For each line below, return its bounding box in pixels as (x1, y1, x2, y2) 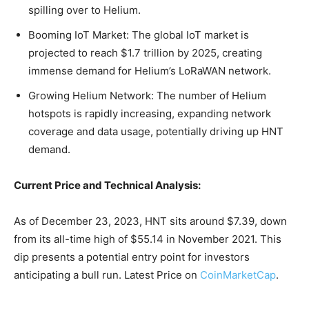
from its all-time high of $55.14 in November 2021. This (14, 232, 281, 246)
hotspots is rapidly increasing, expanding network (28, 106, 271, 120)
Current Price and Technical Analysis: (14, 178, 201, 192)
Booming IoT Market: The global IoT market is (28, 28, 249, 41)
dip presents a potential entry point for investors (14, 250, 250, 263)
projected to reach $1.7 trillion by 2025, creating (28, 46, 262, 59)
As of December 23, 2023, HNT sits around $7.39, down (14, 214, 287, 228)
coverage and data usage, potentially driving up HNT (28, 124, 283, 138)
